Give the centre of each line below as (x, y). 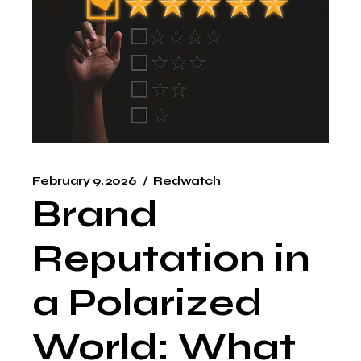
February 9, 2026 (85, 181)
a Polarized (148, 303)
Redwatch (187, 181)
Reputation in (172, 259)
